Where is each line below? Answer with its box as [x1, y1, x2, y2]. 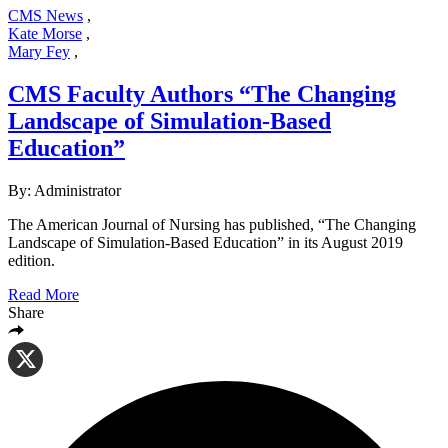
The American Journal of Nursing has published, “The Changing [8, 215, 416, 233]
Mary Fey [8, 42, 70, 60]
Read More [8, 285, 79, 303]
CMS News [8, 6, 83, 24]
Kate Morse [8, 24, 82, 42]
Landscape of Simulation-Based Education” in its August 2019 [8, 233, 403, 251]
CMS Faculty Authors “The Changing [8, 80, 396, 107]
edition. [8, 251, 55, 269]
